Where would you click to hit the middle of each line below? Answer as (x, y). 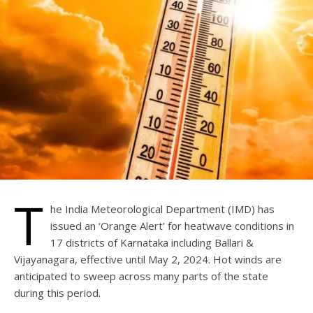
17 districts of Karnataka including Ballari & (152, 242)
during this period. (57, 292)
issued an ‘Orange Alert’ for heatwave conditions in (172, 225)
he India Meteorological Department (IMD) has (162, 209)
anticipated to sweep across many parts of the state (141, 276)
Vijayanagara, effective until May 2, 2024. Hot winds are (148, 259)
